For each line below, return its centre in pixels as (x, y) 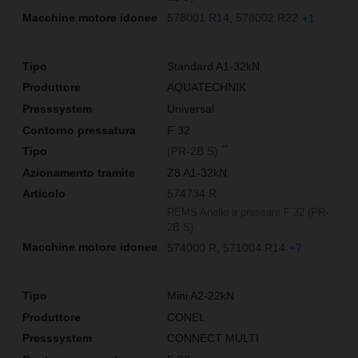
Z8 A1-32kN (197, 172)
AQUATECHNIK (207, 88)
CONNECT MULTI (213, 338)
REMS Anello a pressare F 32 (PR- (248, 212)
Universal (191, 108)
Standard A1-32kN (213, 66)
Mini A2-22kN (201, 296)
